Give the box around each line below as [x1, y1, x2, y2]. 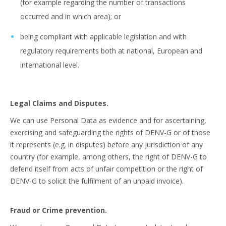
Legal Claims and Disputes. [10, 98, 108, 108]
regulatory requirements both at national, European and [20, 46, 202, 55]
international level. [20, 60, 79, 70]
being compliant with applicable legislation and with [20, 32, 187, 41]
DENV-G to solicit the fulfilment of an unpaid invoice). [10, 176, 184, 186]
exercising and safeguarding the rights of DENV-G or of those [10, 128, 210, 137]
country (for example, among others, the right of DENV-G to [10, 152, 207, 161]
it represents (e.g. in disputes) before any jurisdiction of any [10, 140, 203, 149]
